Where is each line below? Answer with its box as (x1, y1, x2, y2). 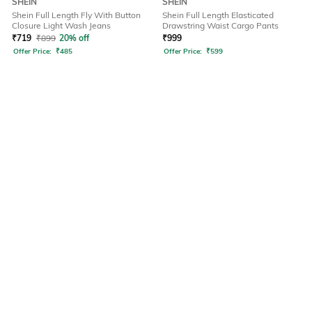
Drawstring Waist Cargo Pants (162, 20, 279, 31)
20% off (59, 33, 89, 44)
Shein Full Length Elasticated (162, 10, 274, 21)
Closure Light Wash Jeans (12, 20, 111, 31)
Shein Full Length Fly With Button (12, 10, 141, 21)
